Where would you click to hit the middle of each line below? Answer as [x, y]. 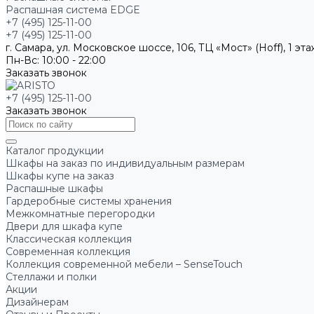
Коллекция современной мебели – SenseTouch [124, 264]
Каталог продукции [55, 151]
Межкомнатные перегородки [80, 214]
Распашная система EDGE [73, 10]
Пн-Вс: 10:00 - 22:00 [56, 60]
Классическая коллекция [69, 239]
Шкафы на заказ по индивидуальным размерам [125, 163]
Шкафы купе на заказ [60, 176]
